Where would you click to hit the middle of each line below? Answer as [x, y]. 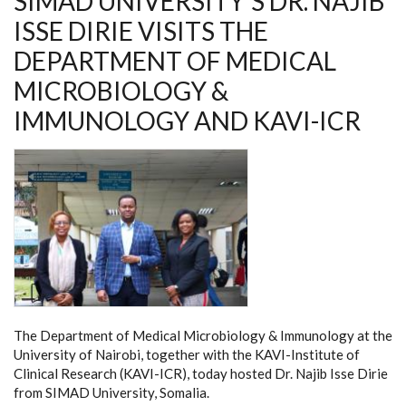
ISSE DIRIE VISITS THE [141, 31]
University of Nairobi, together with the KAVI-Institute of [187, 354]
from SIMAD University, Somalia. [111, 392]
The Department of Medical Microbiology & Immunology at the [203, 335]
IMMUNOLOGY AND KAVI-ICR [187, 121]
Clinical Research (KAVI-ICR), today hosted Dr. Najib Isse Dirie [201, 373]
